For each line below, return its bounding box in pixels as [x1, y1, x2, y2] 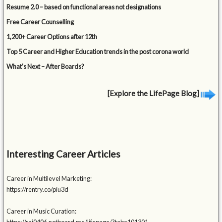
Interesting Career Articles [6, 148, 121, 160]
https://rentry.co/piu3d [6, 185, 69, 194]
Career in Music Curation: [6, 207, 77, 216]
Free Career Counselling [6, 18, 74, 26]
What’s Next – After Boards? [6, 62, 85, 71]
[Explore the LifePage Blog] [107, 89, 201, 98]
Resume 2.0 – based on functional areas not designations [6, 3, 162, 11]
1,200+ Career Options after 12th [6, 33, 98, 41]
